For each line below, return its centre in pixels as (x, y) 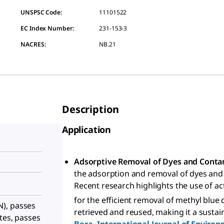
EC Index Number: (47, 28)
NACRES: (33, 44)
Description (91, 109)
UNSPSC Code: (41, 12)
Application (87, 129)
